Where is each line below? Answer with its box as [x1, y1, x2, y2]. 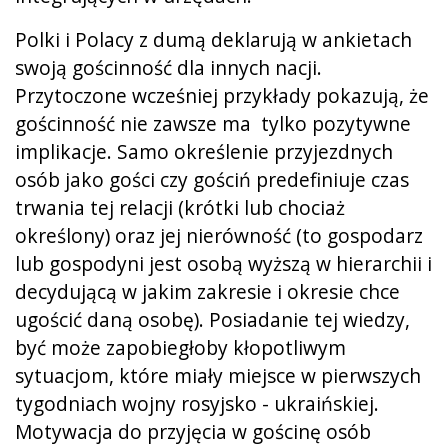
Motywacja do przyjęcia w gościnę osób [15, 417, 371, 445]
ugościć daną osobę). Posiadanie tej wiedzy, [15, 305, 410, 333]
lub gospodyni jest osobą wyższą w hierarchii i [15, 249, 432, 277]
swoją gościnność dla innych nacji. [15, 53, 322, 81]
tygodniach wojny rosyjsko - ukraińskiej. [15, 389, 379, 417]
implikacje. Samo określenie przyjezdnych [15, 137, 393, 165]
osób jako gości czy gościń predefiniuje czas [15, 165, 409, 193]
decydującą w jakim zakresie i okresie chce [15, 277, 400, 305]
